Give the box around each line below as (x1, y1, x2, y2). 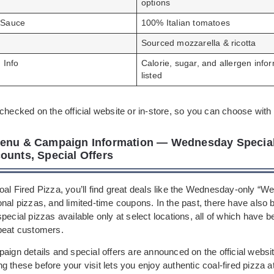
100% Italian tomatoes (141, 18, 230, 28)
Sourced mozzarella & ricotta (141, 39, 256, 48)
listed (141, 71, 162, 81)
